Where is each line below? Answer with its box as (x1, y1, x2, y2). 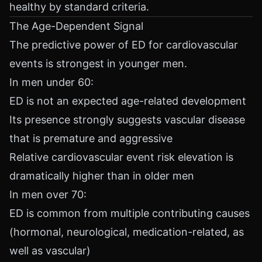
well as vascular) (9, 244, 91, 257)
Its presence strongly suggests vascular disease (9, 113, 245, 126)
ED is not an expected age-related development (9, 95, 246, 107)
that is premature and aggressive (9, 132, 173, 144)
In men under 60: (9, 76, 94, 88)
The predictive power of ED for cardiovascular (9, 39, 238, 51)
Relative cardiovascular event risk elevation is (9, 151, 233, 163)
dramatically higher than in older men (9, 170, 194, 182)
